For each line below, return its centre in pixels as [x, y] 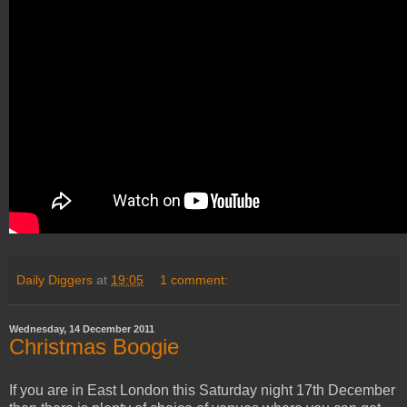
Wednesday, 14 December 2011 [82, 329]
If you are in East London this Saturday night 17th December [202, 391]
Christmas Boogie [94, 347]
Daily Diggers [55, 280]
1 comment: [194, 280]
